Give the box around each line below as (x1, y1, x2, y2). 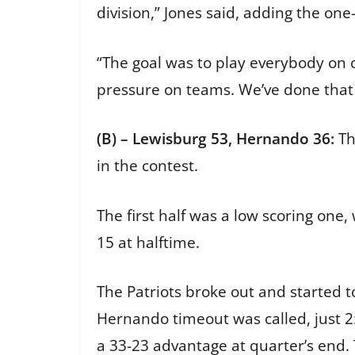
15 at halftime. (97, 231, 204, 253)
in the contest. (97, 155, 202, 177)
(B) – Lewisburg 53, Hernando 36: (97, 128, 338, 150)
